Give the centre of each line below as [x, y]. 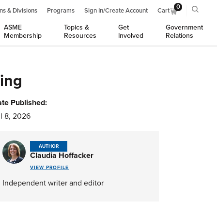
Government [184, 27]
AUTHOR [49, 146]
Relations [179, 36]
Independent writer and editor [53, 183]
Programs [61, 11]
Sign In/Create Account [116, 11]
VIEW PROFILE [49, 167]
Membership [23, 36]
